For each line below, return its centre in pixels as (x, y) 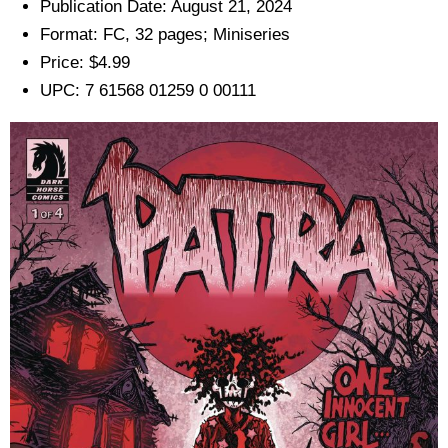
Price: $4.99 (85, 62)
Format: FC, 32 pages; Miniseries (165, 34)
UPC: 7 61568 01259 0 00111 (148, 90)
